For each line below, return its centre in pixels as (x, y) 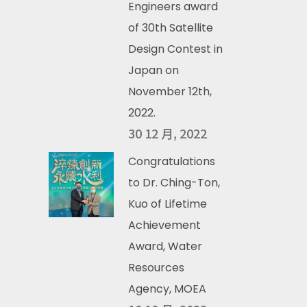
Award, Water (165, 246)
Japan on (153, 70)
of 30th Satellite (171, 28)
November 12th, (170, 91)
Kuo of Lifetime (168, 204)
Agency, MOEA (167, 289)
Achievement (164, 225)
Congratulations (172, 161)
